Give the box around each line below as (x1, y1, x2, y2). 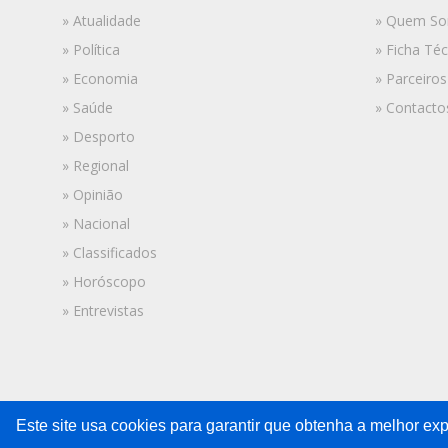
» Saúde (62, 97, 113, 117)
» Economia (62, 68, 138, 88)
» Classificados (62, 242, 157, 262)
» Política (62, 39, 120, 59)
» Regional (62, 155, 129, 175)
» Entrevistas (62, 300, 144, 320)
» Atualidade (62, 10, 141, 30)
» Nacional (62, 213, 130, 233)
